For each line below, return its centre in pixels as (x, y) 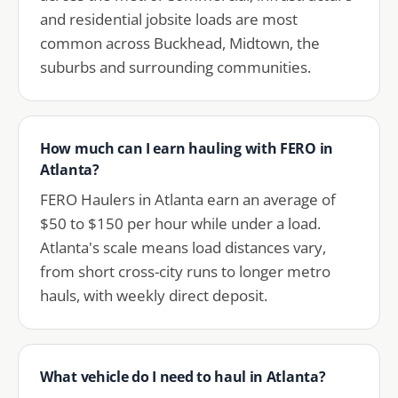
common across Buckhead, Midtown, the (180, 43)
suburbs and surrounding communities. (175, 67)
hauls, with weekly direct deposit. (154, 295)
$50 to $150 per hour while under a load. (180, 223)
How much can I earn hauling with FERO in (187, 148)
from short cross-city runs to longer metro (185, 271)
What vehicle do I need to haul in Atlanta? (183, 377)
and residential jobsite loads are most (169, 19)
